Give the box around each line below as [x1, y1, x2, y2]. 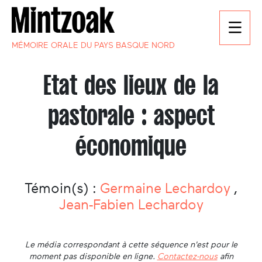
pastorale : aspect [47, 100, 215, 132]
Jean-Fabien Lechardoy [58, 197, 204, 213]
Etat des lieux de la [43, 70, 219, 101]
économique [75, 130, 187, 162]
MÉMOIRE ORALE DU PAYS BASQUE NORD [12, 40, 175, 50]
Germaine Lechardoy [100, 181, 234, 196]
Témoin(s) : [25, 181, 100, 196]
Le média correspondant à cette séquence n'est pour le [25, 240, 237, 250]
